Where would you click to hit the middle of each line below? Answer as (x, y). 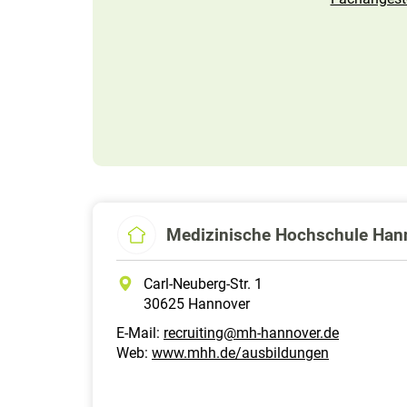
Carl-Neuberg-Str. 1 (203, 284)
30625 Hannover (197, 304)
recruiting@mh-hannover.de (251, 333)
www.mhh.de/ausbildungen (240, 353)
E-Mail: (140, 333)
